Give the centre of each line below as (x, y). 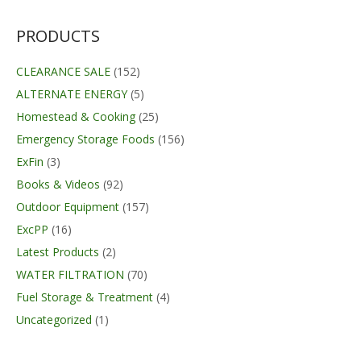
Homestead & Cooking (76, 117)
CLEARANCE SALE (63, 72)
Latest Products (58, 252)
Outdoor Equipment (68, 207)
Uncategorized (54, 320)
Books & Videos (58, 185)
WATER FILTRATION (70, 275)
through (111, 19)
